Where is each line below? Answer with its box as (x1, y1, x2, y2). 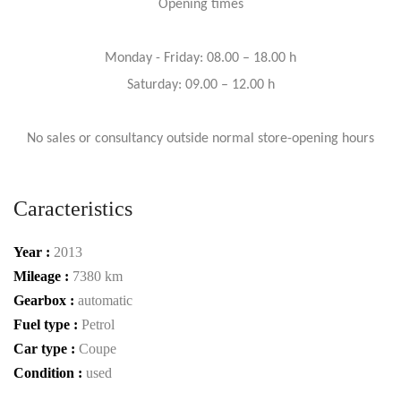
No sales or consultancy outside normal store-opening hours (27, 131, 374, 146)
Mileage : (13, 268, 73, 284)
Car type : (13, 340, 79, 356)
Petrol (81, 316, 115, 332)
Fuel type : (13, 316, 81, 332)
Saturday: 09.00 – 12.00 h (126, 77, 275, 92)
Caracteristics (13, 196, 132, 220)
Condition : (13, 364, 86, 380)
